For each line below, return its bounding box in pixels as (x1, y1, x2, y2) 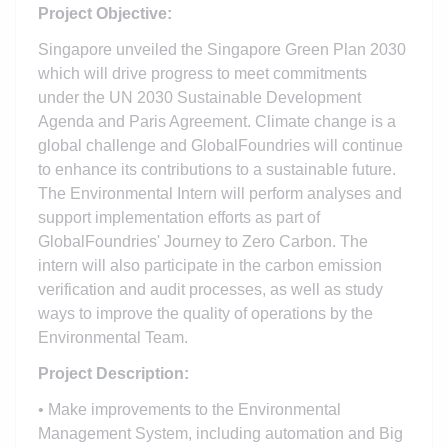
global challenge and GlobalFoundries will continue (37, 136, 403, 154)
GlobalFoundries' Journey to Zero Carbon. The (37, 232, 368, 250)
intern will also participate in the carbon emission (37, 256, 382, 274)
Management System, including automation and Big (37, 424, 403, 442)
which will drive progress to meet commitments (37, 64, 367, 82)
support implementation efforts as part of (37, 208, 320, 226)
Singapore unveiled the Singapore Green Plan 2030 (37, 40, 406, 58)
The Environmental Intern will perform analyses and (37, 184, 402, 202)
